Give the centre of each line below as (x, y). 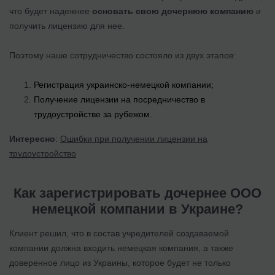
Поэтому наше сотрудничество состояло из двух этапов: (122, 55)
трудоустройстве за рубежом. (93, 114)
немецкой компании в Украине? (137, 209)
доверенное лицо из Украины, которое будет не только (120, 262)
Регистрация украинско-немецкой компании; (124, 84)
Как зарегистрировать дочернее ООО (137, 193)
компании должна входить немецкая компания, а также (121, 248)
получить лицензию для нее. (67, 25)
